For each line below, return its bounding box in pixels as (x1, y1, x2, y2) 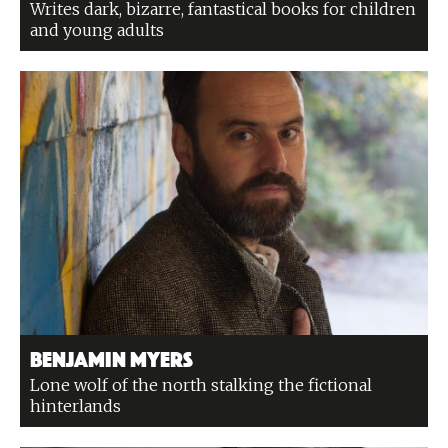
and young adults (30, 20, 164, 40)
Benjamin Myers (30, 346, 193, 368)
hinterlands (30, 396, 121, 416)
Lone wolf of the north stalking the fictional (30, 375, 372, 395)
